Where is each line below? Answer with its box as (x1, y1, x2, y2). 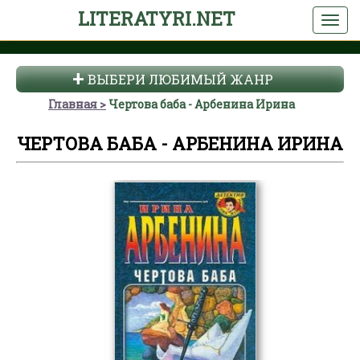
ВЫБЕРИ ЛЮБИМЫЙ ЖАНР (87, 71, 273, 88)
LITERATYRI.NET (77, 6, 235, 31)
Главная (48, 96, 97, 112)
